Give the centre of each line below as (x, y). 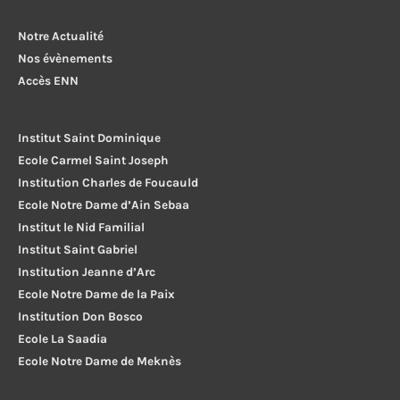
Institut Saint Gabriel (78, 249)
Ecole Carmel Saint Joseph (93, 159)
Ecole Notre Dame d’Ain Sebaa (104, 204)
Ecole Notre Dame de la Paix (96, 293)
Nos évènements (65, 58)
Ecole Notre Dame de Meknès (100, 360)
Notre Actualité (61, 36)
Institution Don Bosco (80, 316)
